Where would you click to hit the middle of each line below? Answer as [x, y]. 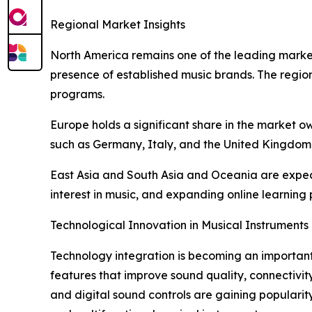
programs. [77, 94]
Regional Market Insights [118, 25]
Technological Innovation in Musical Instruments [179, 225]
